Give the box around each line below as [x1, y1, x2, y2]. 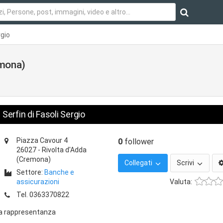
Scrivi [177, 159, 196, 167]
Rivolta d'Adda [42, 146, 87, 154]
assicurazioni [16, 178, 59, 186]
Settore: [16, 168, 44, 176]
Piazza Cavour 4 [16, 136, 68, 144]
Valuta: [170, 178, 192, 186]
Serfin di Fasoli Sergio [2, 109, 85, 119]
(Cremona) [16, 155, 51, 163]
